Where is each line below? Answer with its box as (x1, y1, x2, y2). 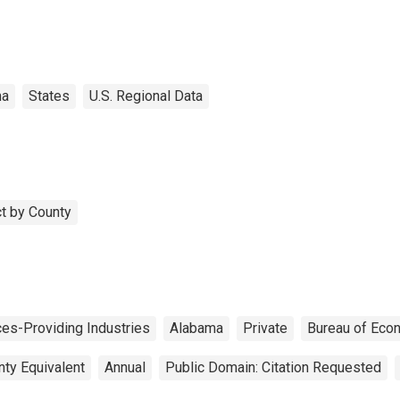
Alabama (170, 319, 223, 337)
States (29, 87, 70, 104)
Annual (104, 358, 146, 376)
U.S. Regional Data (89, 87, 203, 104)
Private (243, 319, 287, 337)
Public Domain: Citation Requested (165, 358, 381, 376)
